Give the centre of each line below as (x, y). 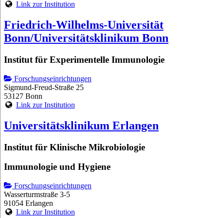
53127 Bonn (23, 96)
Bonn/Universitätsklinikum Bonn (86, 38)
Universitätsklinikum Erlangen (81, 125)
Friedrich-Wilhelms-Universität (84, 25)
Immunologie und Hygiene (57, 167)
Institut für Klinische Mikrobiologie (74, 147)
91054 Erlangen (28, 203)
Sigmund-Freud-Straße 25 (44, 87)
